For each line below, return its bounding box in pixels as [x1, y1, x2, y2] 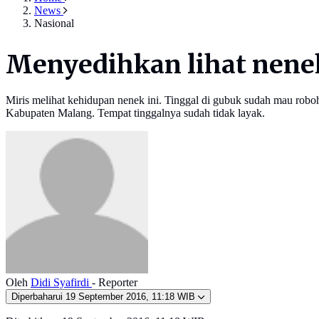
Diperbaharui [11, 291, 66, 303]
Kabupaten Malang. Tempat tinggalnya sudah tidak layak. [6, 107, 265, 120]
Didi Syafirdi [31, 276, 92, 289]
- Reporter [92, 276, 137, 289]
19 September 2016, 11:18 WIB [66, 291, 195, 303]
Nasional [34, 17, 74, 29]
